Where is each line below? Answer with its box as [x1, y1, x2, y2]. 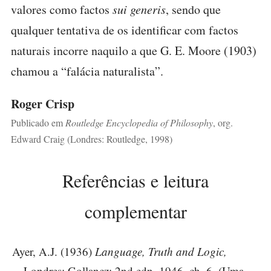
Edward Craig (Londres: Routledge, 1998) [11, 132, 172, 145]
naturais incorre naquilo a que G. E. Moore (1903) [11, 42, 256, 59]
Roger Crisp [11, 95, 74, 113]
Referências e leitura [62, 168, 209, 192]
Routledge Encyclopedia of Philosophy [65, 116, 213, 129]
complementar [84, 199, 187, 223]
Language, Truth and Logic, [95, 243, 227, 259]
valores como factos [11, 1, 113, 18]
